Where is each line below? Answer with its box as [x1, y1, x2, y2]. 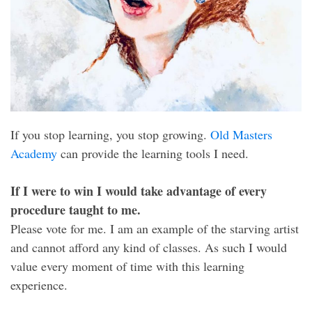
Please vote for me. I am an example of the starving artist [10, 220, 299, 237]
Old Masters [210, 126, 272, 143]
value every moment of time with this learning [10, 258, 244, 275]
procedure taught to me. [10, 201, 141, 219]
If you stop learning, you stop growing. [10, 126, 210, 143]
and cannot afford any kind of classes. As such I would [10, 239, 287, 256]
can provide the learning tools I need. [57, 145, 249, 162]
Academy [10, 145, 57, 162]
